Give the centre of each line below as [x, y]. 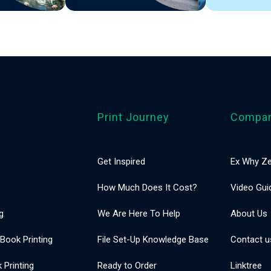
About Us [249, 214]
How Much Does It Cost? [148, 188]
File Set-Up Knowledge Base [153, 240]
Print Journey [134, 117]
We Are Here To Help [139, 214]
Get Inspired [122, 162]
